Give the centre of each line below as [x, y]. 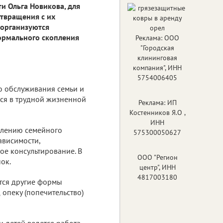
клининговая [157, 57]
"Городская [157, 48]
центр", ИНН [157, 167]
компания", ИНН [157, 67]
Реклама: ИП [157, 102]
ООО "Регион [157, 157]
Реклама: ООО [157, 38]
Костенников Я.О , [157, 112]
